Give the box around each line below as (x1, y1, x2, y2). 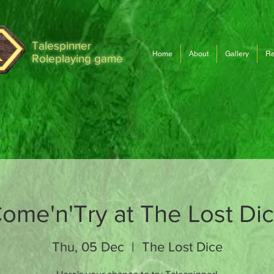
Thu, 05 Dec (51, 240, 124, 254)
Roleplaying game (32, 52, 123, 65)
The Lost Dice (141, 240, 223, 254)
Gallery (225, 50, 249, 58)
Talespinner (32, 39, 91, 52)
